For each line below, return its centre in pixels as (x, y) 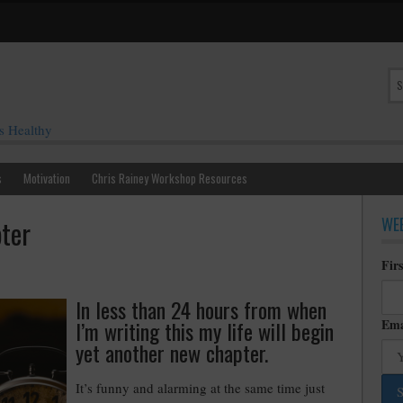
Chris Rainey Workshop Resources (170, 178)
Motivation (47, 178)
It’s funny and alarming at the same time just (200, 388)
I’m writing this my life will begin (205, 331)
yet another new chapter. (172, 353)
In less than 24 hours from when (201, 309)
